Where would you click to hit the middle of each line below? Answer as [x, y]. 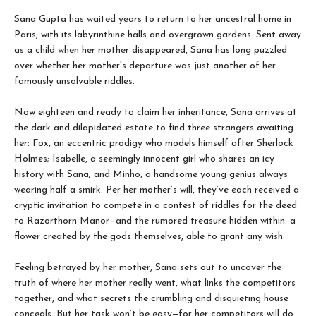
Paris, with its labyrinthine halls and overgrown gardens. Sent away [158, 35]
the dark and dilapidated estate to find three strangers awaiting [154, 128]
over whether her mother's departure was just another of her [145, 66]
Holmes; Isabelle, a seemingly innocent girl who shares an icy [144, 159]
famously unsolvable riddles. [74, 82]
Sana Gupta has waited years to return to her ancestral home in [153, 20]
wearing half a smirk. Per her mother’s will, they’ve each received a [157, 190]
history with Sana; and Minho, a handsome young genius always [151, 175]
